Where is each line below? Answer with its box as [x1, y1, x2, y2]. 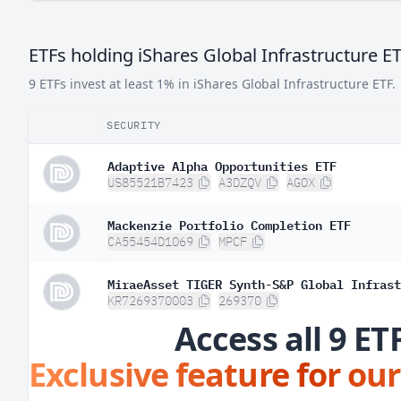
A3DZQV [218, 175, 261, 191]
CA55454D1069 [107, 234, 193, 250]
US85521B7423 [107, 175, 193, 191]
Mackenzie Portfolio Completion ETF [107, 214, 351, 234]
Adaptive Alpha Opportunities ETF [107, 155, 337, 175]
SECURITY [107, 118, 161, 132]
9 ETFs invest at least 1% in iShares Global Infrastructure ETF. [29, 75, 396, 92]
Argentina [66, 17, 126, 34]
